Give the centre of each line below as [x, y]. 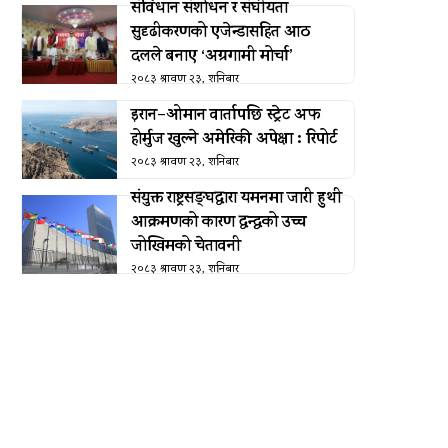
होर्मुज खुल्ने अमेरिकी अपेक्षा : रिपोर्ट [233, 140]
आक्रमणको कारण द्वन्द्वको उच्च [218, 223]
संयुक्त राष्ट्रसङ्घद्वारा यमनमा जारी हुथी [236, 199]
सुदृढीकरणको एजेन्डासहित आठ [220, 33]
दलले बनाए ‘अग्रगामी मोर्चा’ [211, 57]
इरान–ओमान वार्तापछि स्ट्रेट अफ [225, 116]
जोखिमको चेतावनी [185, 247]
